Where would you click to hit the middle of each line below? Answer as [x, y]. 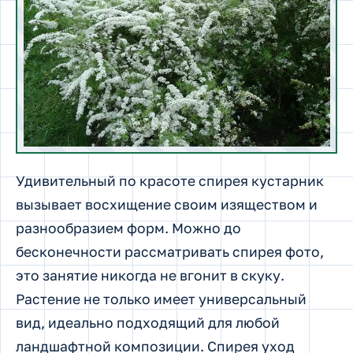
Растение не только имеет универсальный [161, 299]
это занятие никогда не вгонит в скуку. [150, 275]
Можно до [206, 228]
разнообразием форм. [94, 228]
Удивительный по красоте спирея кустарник [170, 180]
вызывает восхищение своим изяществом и [167, 204]
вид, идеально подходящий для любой [148, 322]
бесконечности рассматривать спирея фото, [170, 251]
